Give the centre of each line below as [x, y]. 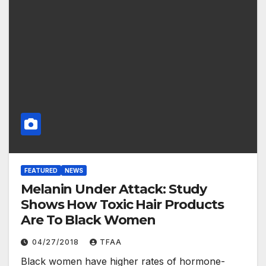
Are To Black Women [88, 220]
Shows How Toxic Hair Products [123, 204]
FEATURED [41, 170]
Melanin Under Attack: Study [114, 189]
